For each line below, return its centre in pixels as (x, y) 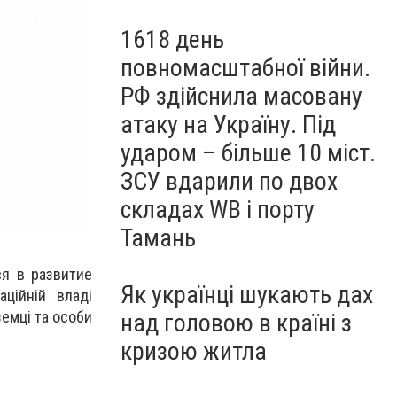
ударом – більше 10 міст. (248, 153)
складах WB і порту (218, 210)
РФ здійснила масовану (241, 96)
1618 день (172, 39)
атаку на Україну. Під (228, 125)
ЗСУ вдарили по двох (229, 181)
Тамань (158, 238)
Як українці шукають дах (247, 295)
